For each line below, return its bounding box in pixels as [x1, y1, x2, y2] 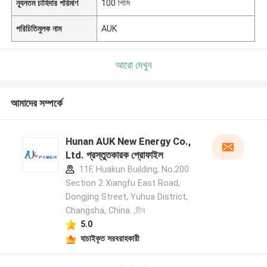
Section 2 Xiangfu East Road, [65, 178, 180, 188]
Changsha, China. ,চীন [65, 206, 145, 216]
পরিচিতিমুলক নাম [16, 23, 62, 33]
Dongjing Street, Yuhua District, [65, 192, 188, 202]
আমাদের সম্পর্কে [10, 97, 63, 110]
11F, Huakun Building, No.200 [76, 164, 189, 175]
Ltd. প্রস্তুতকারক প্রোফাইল [65, 149, 163, 162]
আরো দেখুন [115, 58, 152, 71]
